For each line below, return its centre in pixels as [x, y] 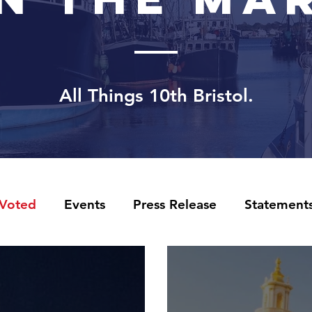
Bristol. [223, 96]
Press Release [175, 204]
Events [85, 204]
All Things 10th [126, 96]
